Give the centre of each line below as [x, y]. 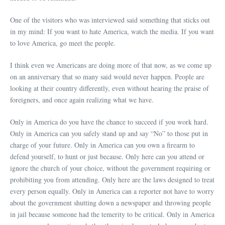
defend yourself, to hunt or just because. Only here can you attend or [107, 156]
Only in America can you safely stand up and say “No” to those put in [109, 133]
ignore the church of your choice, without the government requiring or [110, 168]
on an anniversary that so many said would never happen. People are [107, 76]
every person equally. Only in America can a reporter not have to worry [112, 191]
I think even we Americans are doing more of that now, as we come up [111, 65]
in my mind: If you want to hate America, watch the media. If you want [112, 31]
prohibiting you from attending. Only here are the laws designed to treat [112, 179]
